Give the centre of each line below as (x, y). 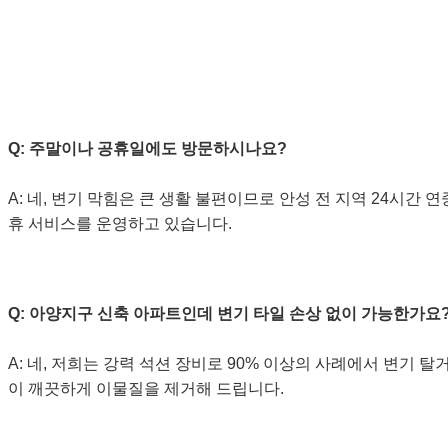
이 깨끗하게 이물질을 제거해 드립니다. (146, 389)
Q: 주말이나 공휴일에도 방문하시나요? (147, 149)
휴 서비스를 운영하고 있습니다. (120, 224)
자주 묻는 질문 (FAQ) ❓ (147, 39)
